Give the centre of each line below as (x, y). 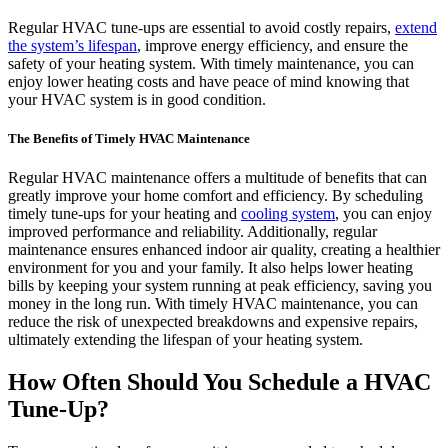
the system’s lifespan (72, 45)
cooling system (288, 214)
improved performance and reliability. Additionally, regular (192, 232)
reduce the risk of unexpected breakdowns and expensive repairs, (213, 322)
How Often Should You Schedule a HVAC (219, 382)
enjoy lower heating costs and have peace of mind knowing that (208, 81)
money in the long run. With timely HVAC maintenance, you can (213, 304)
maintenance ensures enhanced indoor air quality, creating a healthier (224, 250)
